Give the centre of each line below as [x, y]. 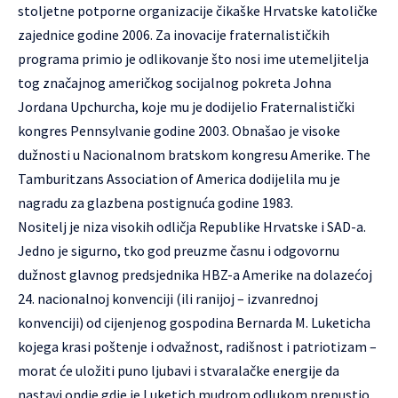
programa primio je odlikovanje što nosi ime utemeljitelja [193, 59]
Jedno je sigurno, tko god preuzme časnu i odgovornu [179, 251]
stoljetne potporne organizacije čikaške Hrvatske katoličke [198, 11]
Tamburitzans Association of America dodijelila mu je [179, 179]
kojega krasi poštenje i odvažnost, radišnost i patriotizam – [197, 346]
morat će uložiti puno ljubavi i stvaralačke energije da [179, 370]
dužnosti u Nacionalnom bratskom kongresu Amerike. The [194, 155]
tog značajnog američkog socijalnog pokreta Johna [175, 83]
